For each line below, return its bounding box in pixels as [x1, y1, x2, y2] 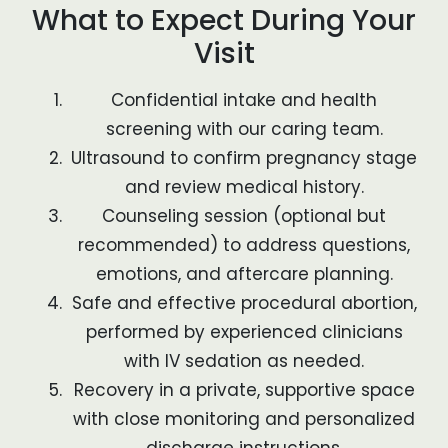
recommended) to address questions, [78, 233, 410, 258]
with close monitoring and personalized [73, 407, 415, 432]
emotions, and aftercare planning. [95, 262, 393, 287]
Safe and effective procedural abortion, [71, 291, 417, 316]
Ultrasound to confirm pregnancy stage [71, 146, 417, 171]
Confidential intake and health [111, 88, 377, 113]
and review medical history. [124, 175, 364, 200]
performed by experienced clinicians [85, 320, 403, 345]
